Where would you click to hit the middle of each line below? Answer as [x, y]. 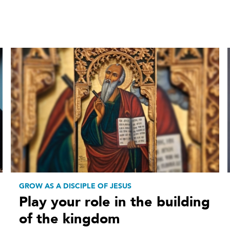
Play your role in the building [114, 202]
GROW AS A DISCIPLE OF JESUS [75, 186]
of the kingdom [69, 219]
